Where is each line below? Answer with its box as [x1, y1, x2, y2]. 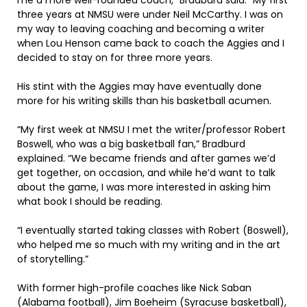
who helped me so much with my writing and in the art [17, 238, 280, 252]
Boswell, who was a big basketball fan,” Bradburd [17, 137, 245, 151]
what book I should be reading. [17, 195, 162, 209]
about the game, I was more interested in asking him [17, 180, 271, 195]
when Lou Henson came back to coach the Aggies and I [17, 36, 284, 51]
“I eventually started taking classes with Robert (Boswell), [17, 223, 288, 238]
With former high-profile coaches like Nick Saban [17, 281, 251, 295]
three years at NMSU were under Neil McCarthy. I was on [17, 8, 283, 22]
